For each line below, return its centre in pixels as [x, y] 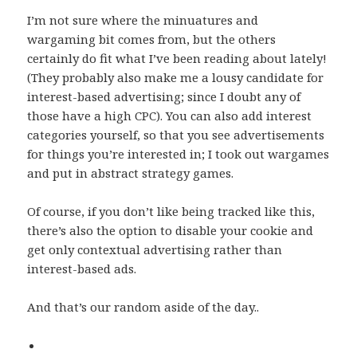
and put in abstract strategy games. [131, 173]
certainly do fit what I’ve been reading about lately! [177, 59]
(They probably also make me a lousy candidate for [176, 78]
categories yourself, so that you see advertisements [176, 135]
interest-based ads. [82, 269]
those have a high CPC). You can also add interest [170, 116]
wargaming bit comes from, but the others [152, 39]
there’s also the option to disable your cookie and [171, 231]
